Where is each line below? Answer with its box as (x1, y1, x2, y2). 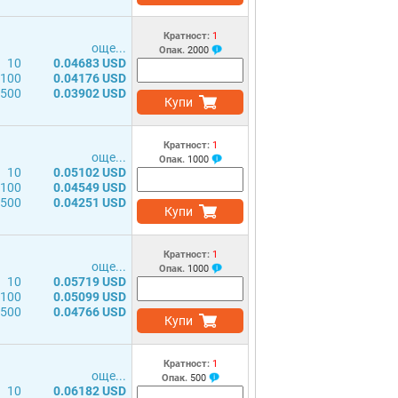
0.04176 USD (53, 71, 126, 85)
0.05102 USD (53, 165, 126, 179)
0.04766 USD (53, 305, 126, 319)
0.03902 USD (53, 86, 126, 100)
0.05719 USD (53, 275, 126, 289)
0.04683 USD (53, 56, 126, 70)
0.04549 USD (53, 180, 126, 195)
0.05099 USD (53, 290, 126, 304)
